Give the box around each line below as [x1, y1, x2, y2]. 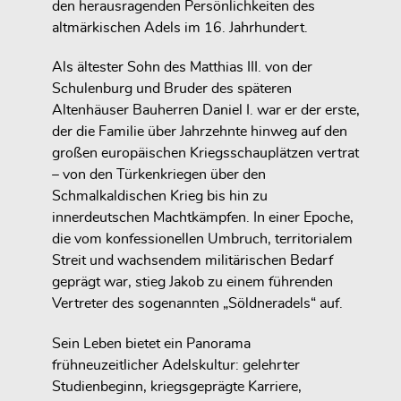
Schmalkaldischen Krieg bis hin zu [52, 189, 268, 204]
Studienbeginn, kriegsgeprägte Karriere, [52, 380, 302, 395]
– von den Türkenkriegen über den [52, 167, 266, 183]
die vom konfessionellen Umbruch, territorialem [52, 232, 353, 247]
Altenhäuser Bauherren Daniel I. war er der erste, [52, 103, 360, 118]
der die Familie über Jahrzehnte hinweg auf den [52, 124, 347, 140]
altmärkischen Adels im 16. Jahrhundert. [52, 20, 308, 35]
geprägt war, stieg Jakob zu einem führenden [52, 275, 333, 290]
